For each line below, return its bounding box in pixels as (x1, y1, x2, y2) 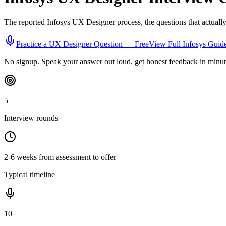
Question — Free (92, 40, 149, 49)
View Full (149, 40, 183, 49)
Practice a (16, 40, 49, 49)
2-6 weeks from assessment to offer (4, 153, 116, 162)
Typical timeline (4, 170, 55, 179)
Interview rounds (4, 114, 58, 123)
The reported (4, 18, 47, 27)
